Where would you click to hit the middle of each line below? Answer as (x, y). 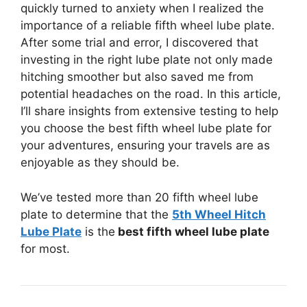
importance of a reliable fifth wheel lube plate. (148, 25)
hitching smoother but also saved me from (137, 77)
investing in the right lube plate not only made (147, 60)
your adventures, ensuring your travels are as (145, 145)
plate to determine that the (96, 214)
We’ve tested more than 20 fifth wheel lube (139, 197)
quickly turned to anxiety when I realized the (142, 8)
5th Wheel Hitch (219, 214)
